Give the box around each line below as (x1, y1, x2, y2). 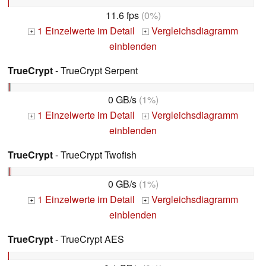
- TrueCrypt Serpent (53, 64, 138, 78)
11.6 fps (105, 8, 139, 23)
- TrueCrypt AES (53, 232, 124, 246)
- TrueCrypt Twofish (53, 148, 137, 162)
